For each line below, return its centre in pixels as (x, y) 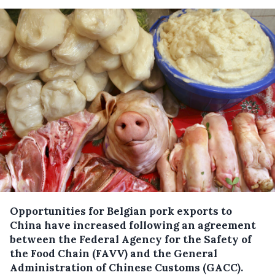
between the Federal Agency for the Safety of (131, 239)
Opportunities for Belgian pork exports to (121, 211)
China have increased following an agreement (133, 225)
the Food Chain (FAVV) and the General (114, 253)
